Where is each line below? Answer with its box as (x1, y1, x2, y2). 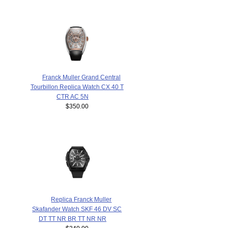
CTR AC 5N (56, 93, 89, 100)
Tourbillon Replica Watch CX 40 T (30, 83, 124, 91)
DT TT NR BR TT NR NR (39, 215, 107, 222)
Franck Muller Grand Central (42, 74, 121, 81)
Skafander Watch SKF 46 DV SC (32, 205, 122, 212)
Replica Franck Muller (51, 195, 112, 203)
